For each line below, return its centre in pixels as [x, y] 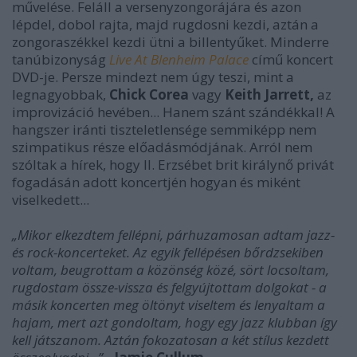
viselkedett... [51, 199]
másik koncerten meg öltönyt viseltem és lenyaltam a [169, 304]
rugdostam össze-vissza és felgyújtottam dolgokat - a [169, 287]
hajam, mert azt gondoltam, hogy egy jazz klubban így [175, 322]
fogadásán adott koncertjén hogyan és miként [156, 182]
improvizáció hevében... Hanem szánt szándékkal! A [173, 112]
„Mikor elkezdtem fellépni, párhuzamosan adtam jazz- [173, 234]
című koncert [291, 59]
